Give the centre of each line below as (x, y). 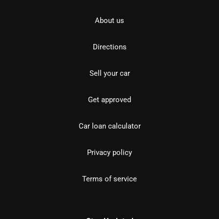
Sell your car (109, 73)
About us (109, 20)
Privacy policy (109, 152)
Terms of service (109, 179)
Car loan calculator (109, 126)
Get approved (109, 99)
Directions (109, 47)
